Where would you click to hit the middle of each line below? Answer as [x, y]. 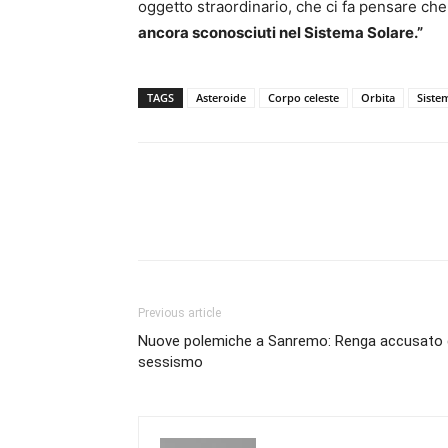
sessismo [170, 362]
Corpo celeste [303, 97]
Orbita [378, 97]
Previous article [179, 313]
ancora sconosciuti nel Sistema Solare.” [280, 32]
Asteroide [221, 97]
